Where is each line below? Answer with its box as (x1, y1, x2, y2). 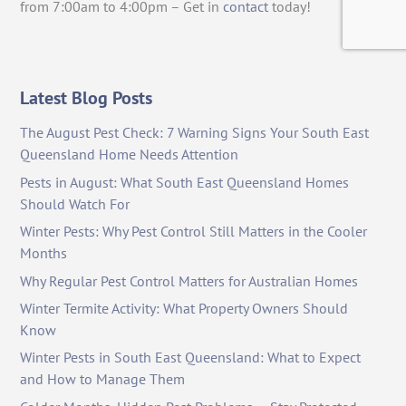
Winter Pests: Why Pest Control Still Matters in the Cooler (20, 222, 368, 241)
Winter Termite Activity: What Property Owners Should (20, 298, 349, 317)
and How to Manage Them (20, 370, 186, 389)
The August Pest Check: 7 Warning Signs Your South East (20, 123, 370, 142)
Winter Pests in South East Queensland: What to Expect (20, 348, 362, 367)
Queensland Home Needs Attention (20, 145, 239, 164)
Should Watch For (20, 194, 130, 213)
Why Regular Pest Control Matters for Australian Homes (20, 271, 359, 290)
